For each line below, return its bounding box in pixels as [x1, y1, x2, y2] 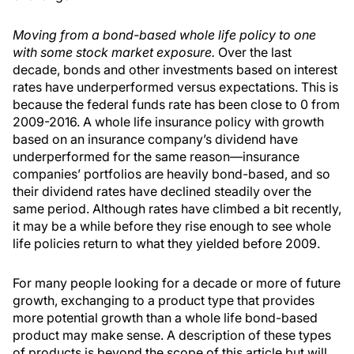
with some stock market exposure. [13, 44, 218, 61]
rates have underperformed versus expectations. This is [13, 79, 338, 96]
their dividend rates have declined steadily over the [13, 183, 311, 200]
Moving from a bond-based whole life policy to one [13, 27, 316, 43]
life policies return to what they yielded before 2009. [13, 235, 320, 252]
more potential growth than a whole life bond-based [13, 310, 318, 326]
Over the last [218, 44, 292, 61]
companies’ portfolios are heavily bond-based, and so [13, 166, 330, 183]
